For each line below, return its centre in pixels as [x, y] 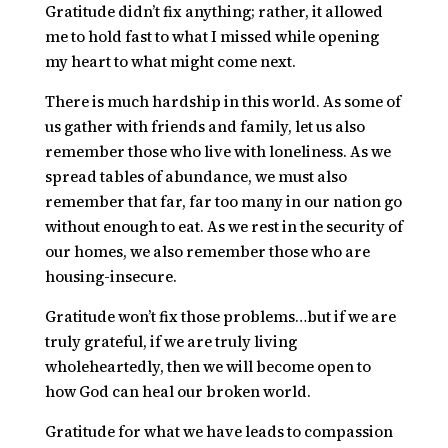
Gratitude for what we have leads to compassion [218, 431]
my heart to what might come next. [170, 61]
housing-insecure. [110, 276]
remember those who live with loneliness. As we [217, 151]
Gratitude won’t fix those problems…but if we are [220, 316]
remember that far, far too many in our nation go [223, 201]
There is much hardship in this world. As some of [222, 101]
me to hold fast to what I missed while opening [211, 36]
